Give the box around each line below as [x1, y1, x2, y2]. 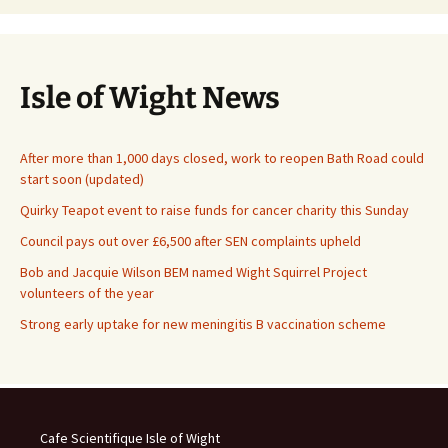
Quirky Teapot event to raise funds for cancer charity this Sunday [20, 201, 409, 219]
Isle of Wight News [20, 80, 280, 116]
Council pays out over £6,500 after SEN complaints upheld [20, 232, 361, 250]
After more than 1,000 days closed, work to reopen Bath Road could [20, 149, 424, 167]
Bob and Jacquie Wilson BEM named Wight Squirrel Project [20, 263, 367, 281]
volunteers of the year [20, 284, 154, 302]
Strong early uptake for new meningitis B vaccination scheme [20, 315, 386, 333]
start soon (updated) [20, 170, 144, 188]
